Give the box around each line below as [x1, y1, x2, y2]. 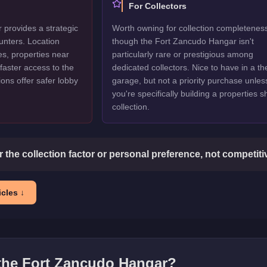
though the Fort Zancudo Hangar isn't [111, 36, 254, 46]
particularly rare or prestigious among [111, 49, 253, 59]
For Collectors [128, 1, 187, 11]
